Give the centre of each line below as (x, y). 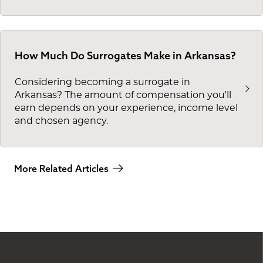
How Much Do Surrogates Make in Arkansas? (125, 56)
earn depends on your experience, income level (126, 108)
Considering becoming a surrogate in (102, 82)
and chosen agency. (61, 121)
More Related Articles (61, 168)
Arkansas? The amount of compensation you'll (123, 95)
